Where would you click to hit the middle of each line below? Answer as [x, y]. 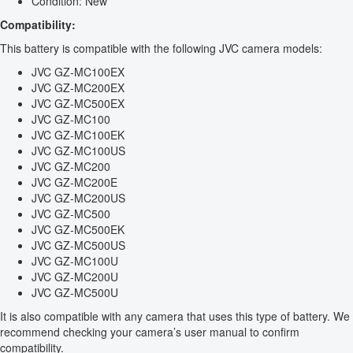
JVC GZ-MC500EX [78, 104]
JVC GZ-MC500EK [78, 230]
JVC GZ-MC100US [78, 151]
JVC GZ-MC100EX [78, 72]
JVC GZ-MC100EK [78, 135]
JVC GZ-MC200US [78, 198]
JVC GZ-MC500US [78, 245]
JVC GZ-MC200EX [78, 88]
